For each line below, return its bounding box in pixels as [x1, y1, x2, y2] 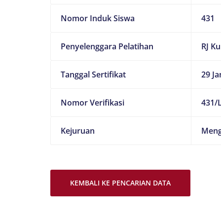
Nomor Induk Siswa [61, 13, 135, 24]
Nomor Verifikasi [61, 97, 124, 108]
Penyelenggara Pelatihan [61, 41, 153, 52]
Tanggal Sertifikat [61, 69, 126, 80]
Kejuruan [61, 125, 95, 136]
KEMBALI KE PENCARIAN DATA [70, 178, 171, 187]
